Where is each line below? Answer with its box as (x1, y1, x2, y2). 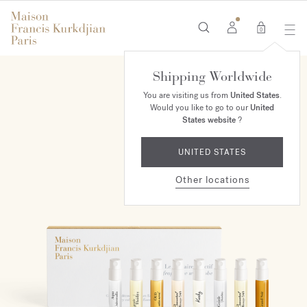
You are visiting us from (143, 90, 230, 101)
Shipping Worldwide (152, 68, 272, 85)
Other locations (175, 173, 249, 186)
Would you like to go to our (150, 102, 250, 113)
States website (182, 114, 236, 125)
